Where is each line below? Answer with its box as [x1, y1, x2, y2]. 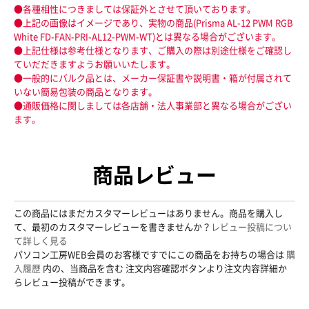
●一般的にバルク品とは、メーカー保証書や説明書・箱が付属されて [14, 71, 292, 84]
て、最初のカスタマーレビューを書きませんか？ [14, 219, 211, 233]
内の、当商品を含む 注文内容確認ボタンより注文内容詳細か [43, 261, 287, 275]
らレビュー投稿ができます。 [14, 275, 130, 288]
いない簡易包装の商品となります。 [14, 85, 157, 98]
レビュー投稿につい [211, 219, 292, 233]
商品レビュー [92, 159, 217, 190]
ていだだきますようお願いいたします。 [14, 57, 175, 70]
